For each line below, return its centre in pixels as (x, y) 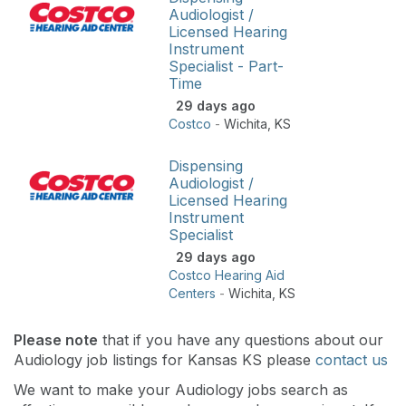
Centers (192, 293)
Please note (56, 339)
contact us (352, 359)
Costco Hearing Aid (227, 275)
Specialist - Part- (226, 66)
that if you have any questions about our (241, 339)
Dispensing (206, 165)
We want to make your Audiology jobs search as (181, 389)
